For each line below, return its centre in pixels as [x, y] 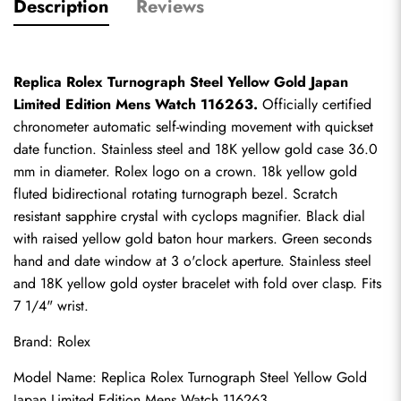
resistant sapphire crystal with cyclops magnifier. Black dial [189, 216]
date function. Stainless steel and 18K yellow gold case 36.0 [196, 149]
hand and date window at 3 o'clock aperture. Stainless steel [192, 261]
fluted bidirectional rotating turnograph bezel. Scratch [175, 194]
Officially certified [315, 104]
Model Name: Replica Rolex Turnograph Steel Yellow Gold [190, 377]
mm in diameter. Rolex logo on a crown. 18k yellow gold [185, 171]
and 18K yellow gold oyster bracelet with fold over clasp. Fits [197, 283]
